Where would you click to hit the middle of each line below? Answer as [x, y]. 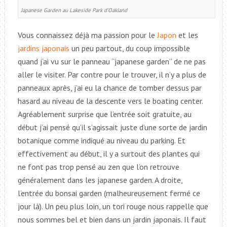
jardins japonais [43, 48]
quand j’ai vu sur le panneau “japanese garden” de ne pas [111, 61]
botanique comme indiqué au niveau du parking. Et [101, 140]
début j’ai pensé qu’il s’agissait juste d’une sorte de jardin [112, 127]
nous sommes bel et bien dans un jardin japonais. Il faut [112, 219]
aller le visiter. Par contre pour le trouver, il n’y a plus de [112, 74]
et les [187, 35]
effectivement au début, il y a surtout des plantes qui [108, 153]
